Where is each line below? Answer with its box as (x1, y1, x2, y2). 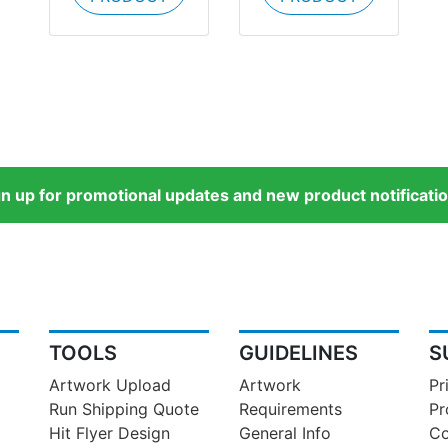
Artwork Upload (49, 375, 171, 396)
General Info (239, 423, 331, 444)
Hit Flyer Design (49, 423, 170, 444)
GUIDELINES (239, 341, 358, 366)
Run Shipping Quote (49, 399, 199, 420)
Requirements (239, 399, 342, 420)
